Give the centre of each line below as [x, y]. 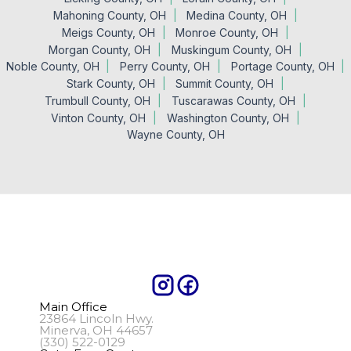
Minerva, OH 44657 [96, 330]
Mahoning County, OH [109, 15]
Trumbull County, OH [98, 100]
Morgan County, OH [100, 49]
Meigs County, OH [108, 32]
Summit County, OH [225, 84]
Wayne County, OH [175, 135]
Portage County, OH [282, 67]
